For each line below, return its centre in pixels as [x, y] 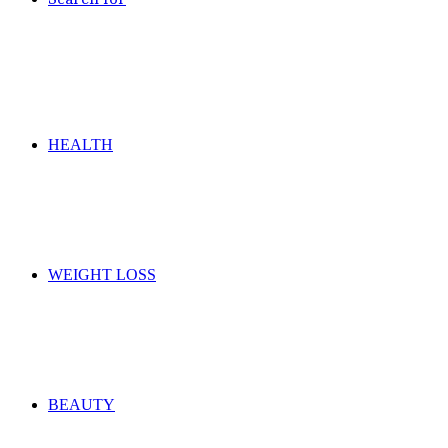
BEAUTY [81, 404]
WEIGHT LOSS [102, 274]
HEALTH [80, 144]
